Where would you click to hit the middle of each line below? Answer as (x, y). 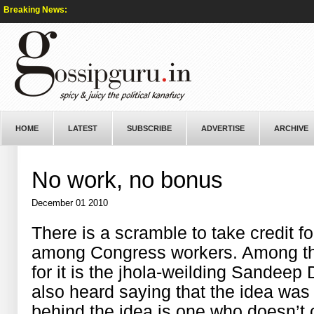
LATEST (83, 128)
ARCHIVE (291, 128)
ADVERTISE (223, 128)
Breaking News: (35, 10)
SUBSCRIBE (149, 128)
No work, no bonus (128, 180)
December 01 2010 (70, 203)
